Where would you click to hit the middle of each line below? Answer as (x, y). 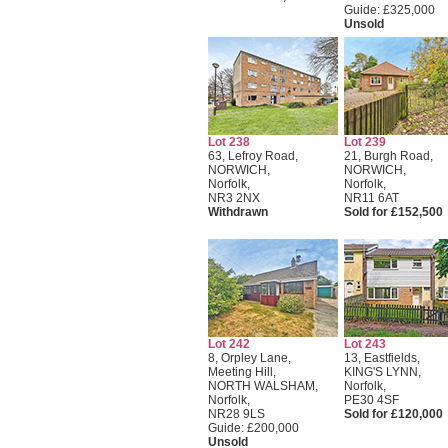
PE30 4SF (371, 400)
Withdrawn (237, 212)
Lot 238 (228, 142)
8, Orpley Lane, (249, 358)
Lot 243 (364, 344)
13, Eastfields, (381, 358)
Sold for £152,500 (393, 212)
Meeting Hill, (241, 372)
